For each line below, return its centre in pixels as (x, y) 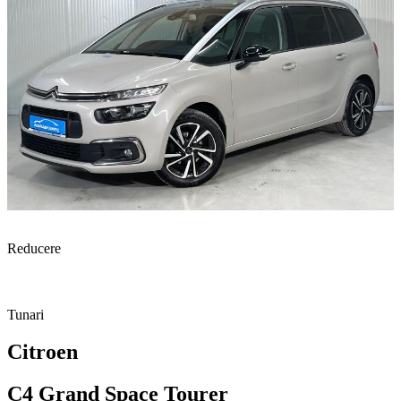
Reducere (34, 248)
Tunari (26, 314)
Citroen (43, 352)
